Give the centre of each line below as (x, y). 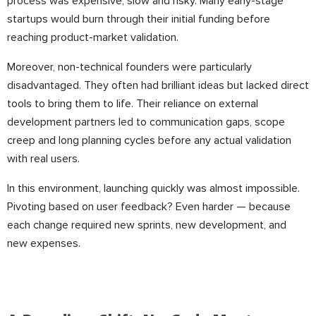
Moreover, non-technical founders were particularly (129, 67)
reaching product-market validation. (93, 37)
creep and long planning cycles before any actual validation (149, 140)
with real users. (43, 159)
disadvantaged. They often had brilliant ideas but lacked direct (158, 85)
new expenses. (44, 243)
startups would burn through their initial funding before (139, 19)
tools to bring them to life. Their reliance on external (133, 104)
